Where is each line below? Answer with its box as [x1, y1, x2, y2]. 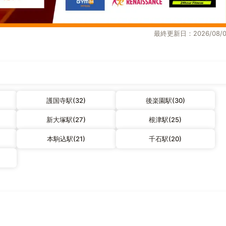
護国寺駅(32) [46, 96, 86, 104]
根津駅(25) [149, 115, 182, 124]
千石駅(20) [149, 134, 182, 143]
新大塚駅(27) [46, 115, 86, 124]
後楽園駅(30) [145, 96, 185, 104]
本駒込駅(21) [47, 134, 86, 143]
